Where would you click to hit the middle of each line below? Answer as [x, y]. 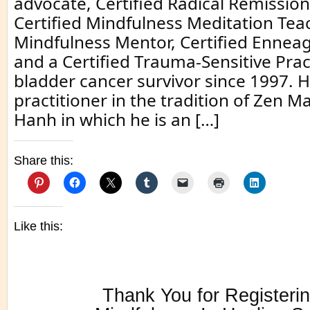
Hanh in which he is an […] [117, 119]
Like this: [38, 226]
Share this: [44, 161]
